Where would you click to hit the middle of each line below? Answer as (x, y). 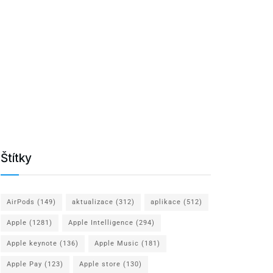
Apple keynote (32, 243)
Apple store (100, 264)
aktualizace (93, 202)
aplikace (166, 202)
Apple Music (117, 243)
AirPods (21, 202)
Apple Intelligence (101, 222)
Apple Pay (24, 264)
